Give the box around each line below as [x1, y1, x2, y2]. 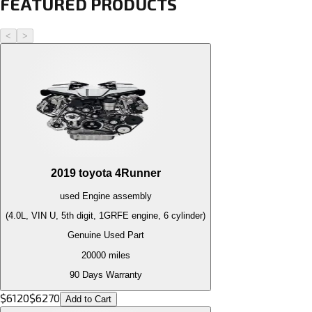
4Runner [114, 167, 161, 180]
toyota [78, 167, 112, 180]
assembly [109, 190, 152, 201]
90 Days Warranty [69, 270, 142, 280]
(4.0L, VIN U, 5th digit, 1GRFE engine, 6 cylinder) [6, 210, 205, 221]
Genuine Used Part [67, 230, 144, 241]
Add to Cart [65, 294, 111, 305]
